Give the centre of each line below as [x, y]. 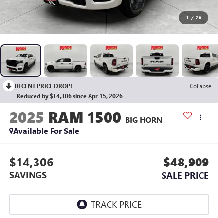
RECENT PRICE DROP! [43, 86]
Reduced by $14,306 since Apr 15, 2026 [70, 96]
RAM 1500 [84, 117]
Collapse [200, 86]
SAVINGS [28, 174]
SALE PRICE [185, 175]
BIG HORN [144, 120]
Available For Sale [46, 131]
